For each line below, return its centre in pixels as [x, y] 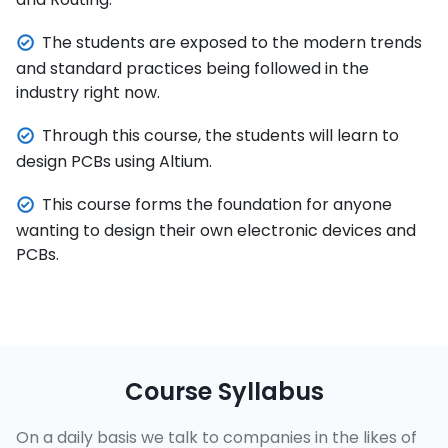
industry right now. [88, 92]
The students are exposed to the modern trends [232, 42]
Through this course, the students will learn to [220, 135]
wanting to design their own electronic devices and [216, 230]
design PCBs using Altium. [114, 161]
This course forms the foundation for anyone [217, 204]
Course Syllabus [224, 391]
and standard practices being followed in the [192, 68]
